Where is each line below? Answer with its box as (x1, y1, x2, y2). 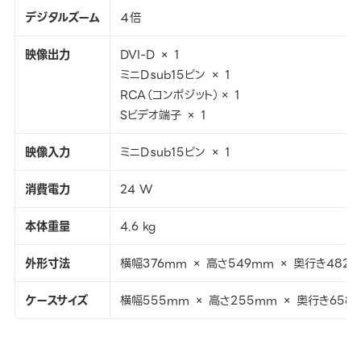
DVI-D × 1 (119, 45, 180, 65)
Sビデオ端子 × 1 (119, 106, 206, 126)
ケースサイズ (24, 291, 88, 311)
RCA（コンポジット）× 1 (119, 85, 240, 106)
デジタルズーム (24, 8, 100, 28)
